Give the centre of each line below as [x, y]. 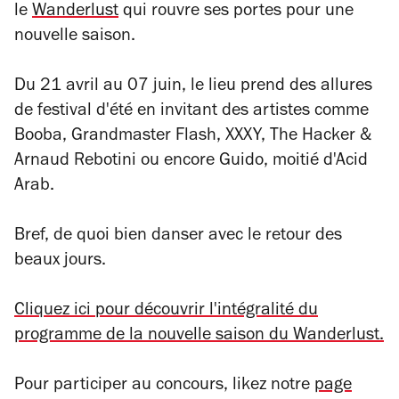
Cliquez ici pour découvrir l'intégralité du [166, 311]
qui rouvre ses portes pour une [236, 12]
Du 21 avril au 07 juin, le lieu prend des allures [193, 87]
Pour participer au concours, [123, 386]
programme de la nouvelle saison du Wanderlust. [199, 336]
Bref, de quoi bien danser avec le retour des [178, 236]
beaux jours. [60, 261]
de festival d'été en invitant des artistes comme [191, 112]
